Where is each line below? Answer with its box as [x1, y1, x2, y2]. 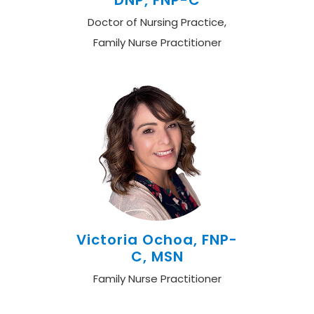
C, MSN [130, 247, 184, 266]
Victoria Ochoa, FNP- [76, 230, 238, 250]
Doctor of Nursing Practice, [88, 15, 226, 29]
